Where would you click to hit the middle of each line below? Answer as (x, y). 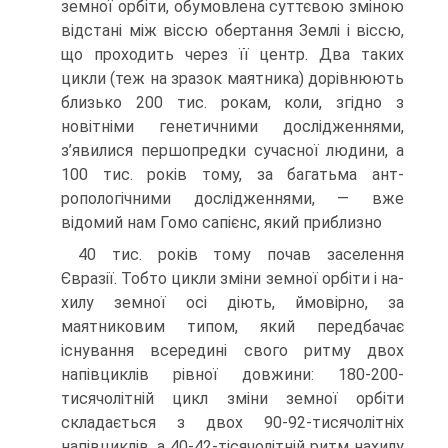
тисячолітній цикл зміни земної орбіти (232, 398)
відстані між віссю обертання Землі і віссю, (232, 30)
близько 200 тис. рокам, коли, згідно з (232, 102)
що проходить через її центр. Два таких (232, 54)
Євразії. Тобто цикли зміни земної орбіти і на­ (232, 278)
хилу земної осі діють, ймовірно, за (232, 302)
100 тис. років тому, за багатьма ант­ (232, 174)
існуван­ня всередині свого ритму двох (232, 350)
